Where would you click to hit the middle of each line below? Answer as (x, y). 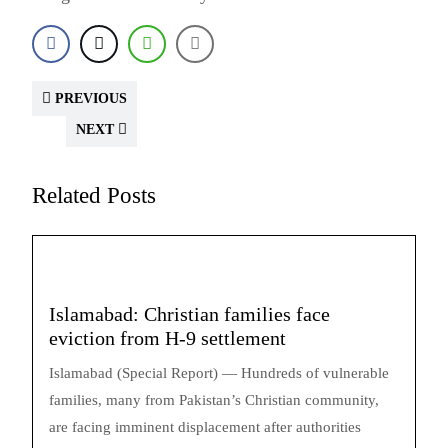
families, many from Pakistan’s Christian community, (214, 400)
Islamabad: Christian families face (189, 314)
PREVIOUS (89, 98)
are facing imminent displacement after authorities (205, 427)
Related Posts (94, 195)
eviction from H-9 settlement (167, 338)
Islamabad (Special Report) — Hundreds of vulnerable (219, 373)
